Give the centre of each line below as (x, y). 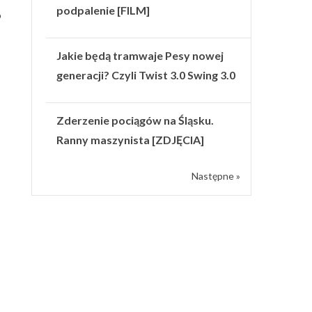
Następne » (216, 175)
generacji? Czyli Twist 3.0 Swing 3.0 (146, 75)
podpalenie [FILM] (103, 10)
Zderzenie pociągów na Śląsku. (135, 120)
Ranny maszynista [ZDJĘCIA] (131, 139)
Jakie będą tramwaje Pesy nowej (140, 55)
